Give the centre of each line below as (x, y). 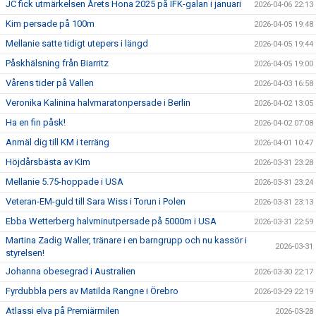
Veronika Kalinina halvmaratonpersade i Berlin (98, 103)
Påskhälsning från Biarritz (57, 63)
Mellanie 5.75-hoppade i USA (65, 182)
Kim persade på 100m (50, 24)
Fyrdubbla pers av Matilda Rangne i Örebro (92, 291)
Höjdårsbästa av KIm (48, 162)
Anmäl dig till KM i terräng (57, 142)
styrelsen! (25, 253)
